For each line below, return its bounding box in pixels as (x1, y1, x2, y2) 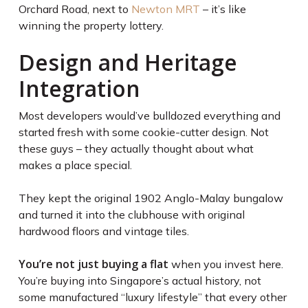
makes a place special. (18, 158, 132, 173)
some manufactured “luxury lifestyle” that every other (18, 290, 287, 305)
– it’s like (199, 2, 246, 16)
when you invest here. (168, 257, 283, 272)
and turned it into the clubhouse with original (18, 208, 245, 222)
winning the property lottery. (18, 19, 164, 33)
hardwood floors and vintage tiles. (18, 224, 189, 239)
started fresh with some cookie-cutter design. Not (18, 125, 269, 140)
